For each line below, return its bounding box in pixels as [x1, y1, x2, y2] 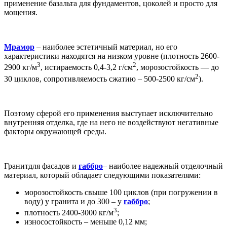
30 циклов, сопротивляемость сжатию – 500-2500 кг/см [4, 74, 195, 83]
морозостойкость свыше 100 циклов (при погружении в [24, 187, 218, 197]
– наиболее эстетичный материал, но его [34, 43, 177, 52]
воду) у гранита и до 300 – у [24, 197, 124, 206]
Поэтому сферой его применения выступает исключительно [4, 108, 213, 118]
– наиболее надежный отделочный [103, 161, 223, 170]
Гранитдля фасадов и [4, 161, 79, 170]
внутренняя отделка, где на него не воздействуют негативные [4, 118, 218, 127]
